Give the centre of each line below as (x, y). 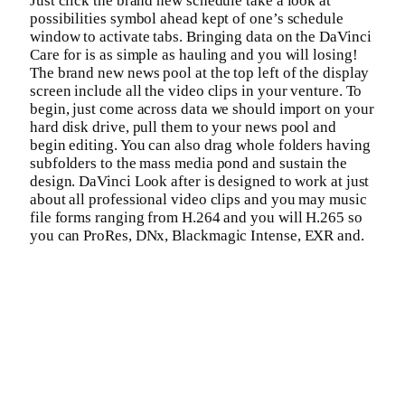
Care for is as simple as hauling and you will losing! (194, 55)
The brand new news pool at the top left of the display (200, 73)
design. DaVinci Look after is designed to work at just (200, 182)
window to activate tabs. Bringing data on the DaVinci (201, 37)
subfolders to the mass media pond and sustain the (188, 164)
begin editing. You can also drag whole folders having (200, 146)
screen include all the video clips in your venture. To (196, 91)
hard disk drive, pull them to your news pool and (183, 127)
